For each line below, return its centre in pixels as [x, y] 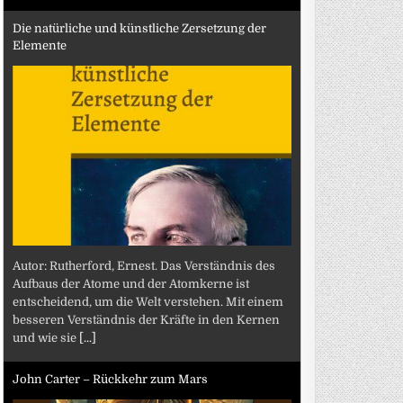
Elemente [40, 45]
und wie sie [46, 337]
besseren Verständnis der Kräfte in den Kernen [147, 319]
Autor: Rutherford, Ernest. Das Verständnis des [144, 265]
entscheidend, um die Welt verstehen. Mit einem [148, 301]
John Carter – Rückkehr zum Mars [111, 379]
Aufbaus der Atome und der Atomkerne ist [131, 283]
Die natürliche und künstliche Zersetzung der [140, 28]
